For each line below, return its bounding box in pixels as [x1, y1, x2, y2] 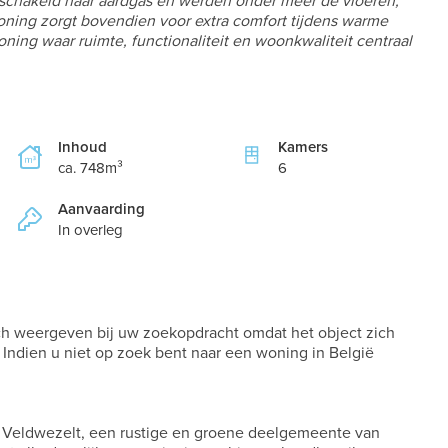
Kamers [278, 138, 328, 156]
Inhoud [58, 138, 107, 156]
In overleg [58, 221, 123, 239]
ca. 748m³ [58, 159, 123, 177]
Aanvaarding [58, 200, 145, 218]
